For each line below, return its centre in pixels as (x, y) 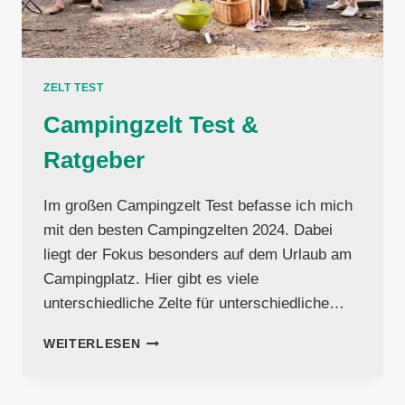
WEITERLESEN (92, 344)
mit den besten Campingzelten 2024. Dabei (188, 231)
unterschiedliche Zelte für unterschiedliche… (194, 304)
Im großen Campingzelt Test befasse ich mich (198, 206)
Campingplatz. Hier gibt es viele (151, 279)
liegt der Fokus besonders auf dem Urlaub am (198, 255)
